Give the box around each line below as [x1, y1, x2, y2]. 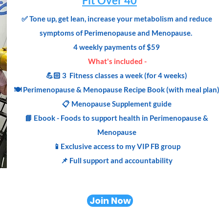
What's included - [87, 57, 147, 66]
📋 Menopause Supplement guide [62, 99, 172, 108]
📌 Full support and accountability [61, 156, 173, 165]
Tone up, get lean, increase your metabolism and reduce [29, 14, 212, 23]
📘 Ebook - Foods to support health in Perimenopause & [25, 113, 208, 122]
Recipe [124, 85, 146, 94]
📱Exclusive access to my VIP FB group [53, 142, 180, 151]
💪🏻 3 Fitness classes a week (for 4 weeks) [46, 71, 187, 80]
